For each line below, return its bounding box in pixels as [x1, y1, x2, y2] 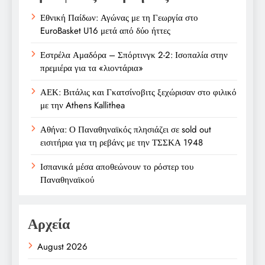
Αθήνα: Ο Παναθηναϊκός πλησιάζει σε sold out [40, 122, 211, 136]
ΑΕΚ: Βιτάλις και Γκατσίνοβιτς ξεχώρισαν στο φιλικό [40, 85, 237, 99]
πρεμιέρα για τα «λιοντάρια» [40, 61, 143, 75]
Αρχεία [28, 213, 70, 234]
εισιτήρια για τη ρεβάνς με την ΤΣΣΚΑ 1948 [40, 135, 203, 149]
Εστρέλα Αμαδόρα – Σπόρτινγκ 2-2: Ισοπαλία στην [40, 48, 228, 62]
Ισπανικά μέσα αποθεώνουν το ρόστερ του [40, 160, 193, 173]
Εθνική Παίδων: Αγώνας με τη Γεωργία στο [40, 11, 198, 24]
